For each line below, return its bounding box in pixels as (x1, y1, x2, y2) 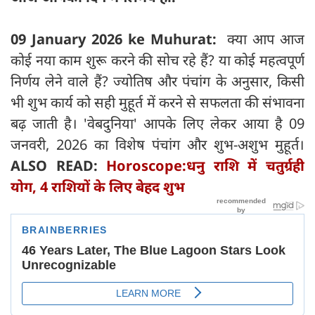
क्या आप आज (227, 29, 304, 49)
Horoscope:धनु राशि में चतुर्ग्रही (106, 155, 305, 175)
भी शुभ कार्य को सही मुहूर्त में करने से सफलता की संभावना (11, 92, 304, 112)
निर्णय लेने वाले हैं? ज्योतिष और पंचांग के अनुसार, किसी (11, 71, 304, 91)
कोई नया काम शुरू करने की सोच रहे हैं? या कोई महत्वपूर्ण (11, 50, 304, 70)
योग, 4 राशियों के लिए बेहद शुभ (11, 176, 185, 196)
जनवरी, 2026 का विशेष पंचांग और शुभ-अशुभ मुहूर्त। (11, 134, 304, 154)
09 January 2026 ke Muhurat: (11, 29, 228, 49)
